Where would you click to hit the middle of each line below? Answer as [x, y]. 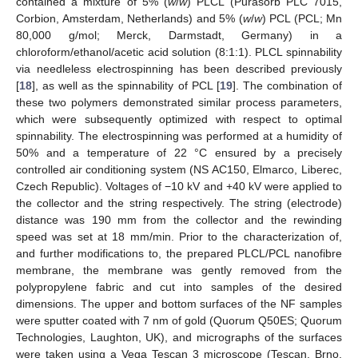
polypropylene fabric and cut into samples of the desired [179, 286]
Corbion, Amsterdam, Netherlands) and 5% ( [129, 18]
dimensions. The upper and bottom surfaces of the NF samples [179, 303]
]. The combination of [287, 85]
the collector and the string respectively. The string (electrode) [179, 203]
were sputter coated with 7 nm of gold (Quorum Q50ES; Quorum [179, 320]
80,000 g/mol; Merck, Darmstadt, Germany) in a [179, 35]
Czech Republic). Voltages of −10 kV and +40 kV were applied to [179, 186]
